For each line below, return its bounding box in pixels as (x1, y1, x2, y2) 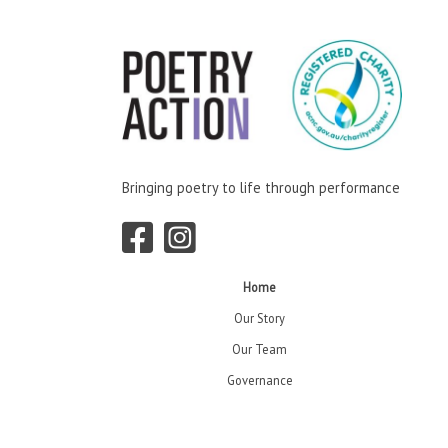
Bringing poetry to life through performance (122, 178, 400, 198)
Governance (226, 371, 293, 388)
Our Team (232, 340, 287, 357)
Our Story (234, 309, 285, 326)
